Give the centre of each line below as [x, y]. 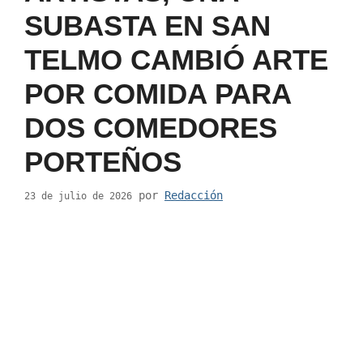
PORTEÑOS [103, 162]
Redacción [194, 196]
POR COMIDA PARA [158, 94]
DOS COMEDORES [151, 128]
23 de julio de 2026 [78, 196]
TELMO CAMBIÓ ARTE [176, 60]
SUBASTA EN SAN [147, 26]
